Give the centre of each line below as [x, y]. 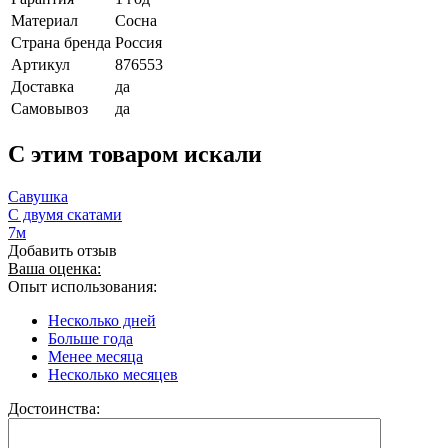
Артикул [40, 65]
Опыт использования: [82, 287]
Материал [44, 21]
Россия [138, 43]
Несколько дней [102, 321]
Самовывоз [49, 109]
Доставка [42, 87]
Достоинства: [54, 409]
